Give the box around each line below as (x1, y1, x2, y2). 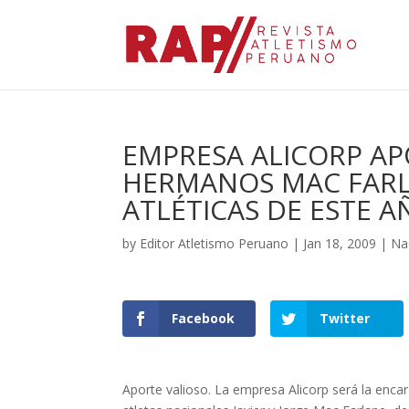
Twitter (319, 309, 370, 327)
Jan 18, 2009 (303, 235, 377, 252)
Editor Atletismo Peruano (140, 235, 289, 252)
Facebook (172, 309, 236, 327)
